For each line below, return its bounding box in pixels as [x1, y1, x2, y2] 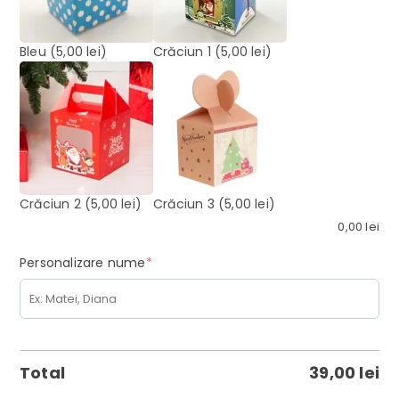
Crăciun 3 [153, 195, 215, 214]
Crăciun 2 [20, 195, 81, 214]
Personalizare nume [20, 254, 146, 273]
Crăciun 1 [153, 43, 211, 61]
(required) [151, 253, 217, 272]
